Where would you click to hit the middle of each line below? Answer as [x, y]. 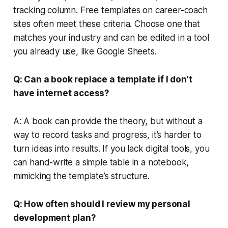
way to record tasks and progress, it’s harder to [107, 135]
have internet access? [61, 93]
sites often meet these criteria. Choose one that [106, 24]
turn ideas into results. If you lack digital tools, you [111, 148]
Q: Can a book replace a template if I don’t [103, 79]
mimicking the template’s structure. [81, 176]
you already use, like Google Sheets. [85, 51]
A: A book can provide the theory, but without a [108, 121]
